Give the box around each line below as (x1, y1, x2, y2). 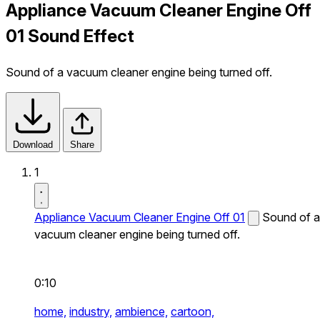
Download (13, 139, 53, 150)
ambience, (115, 304, 168, 319)
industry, (69, 304, 112, 319)
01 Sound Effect (6, 25, 134, 46)
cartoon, (171, 304, 214, 319)
